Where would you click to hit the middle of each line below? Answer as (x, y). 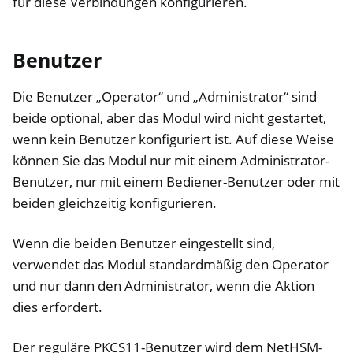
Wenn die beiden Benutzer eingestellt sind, (144, 243)
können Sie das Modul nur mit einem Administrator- (171, 161)
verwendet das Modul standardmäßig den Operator (171, 265)
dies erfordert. (58, 307)
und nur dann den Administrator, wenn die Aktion (163, 286)
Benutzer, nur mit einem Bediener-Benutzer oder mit (176, 182)
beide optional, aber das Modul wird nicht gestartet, (169, 118)
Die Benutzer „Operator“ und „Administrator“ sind (165, 97)
